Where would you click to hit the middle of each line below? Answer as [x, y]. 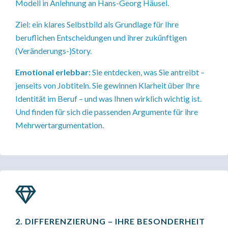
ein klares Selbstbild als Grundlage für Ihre [105, 24]
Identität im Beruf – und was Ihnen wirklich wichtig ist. [108, 98]
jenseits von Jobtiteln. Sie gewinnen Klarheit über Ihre [107, 85]
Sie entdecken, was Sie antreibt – [148, 72]
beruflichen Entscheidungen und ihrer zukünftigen [101, 37]
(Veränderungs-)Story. [53, 51]
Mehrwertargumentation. [60, 125]
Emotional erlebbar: [53, 72]
